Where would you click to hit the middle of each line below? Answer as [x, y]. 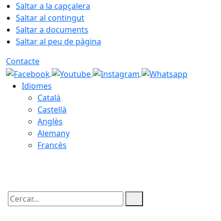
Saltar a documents [52, 30]
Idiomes [37, 86]
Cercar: [19, 207]
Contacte [23, 61]
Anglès [50, 121]
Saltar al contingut [50, 18]
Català [49, 97]
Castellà [52, 109]
